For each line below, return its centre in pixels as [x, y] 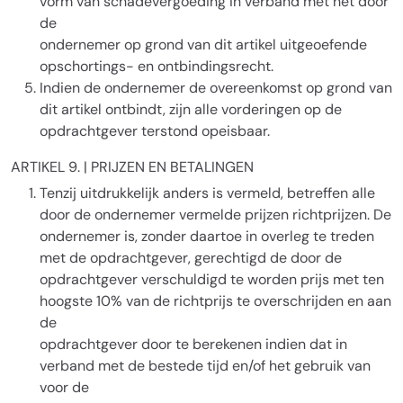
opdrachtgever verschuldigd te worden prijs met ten [212, 279]
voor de [64, 387]
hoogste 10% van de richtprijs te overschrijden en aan [215, 301]
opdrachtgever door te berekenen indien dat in [193, 344]
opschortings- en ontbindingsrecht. [157, 66]
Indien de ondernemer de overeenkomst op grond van [216, 88]
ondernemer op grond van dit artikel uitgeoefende [203, 45]
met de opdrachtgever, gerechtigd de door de [191, 258]
